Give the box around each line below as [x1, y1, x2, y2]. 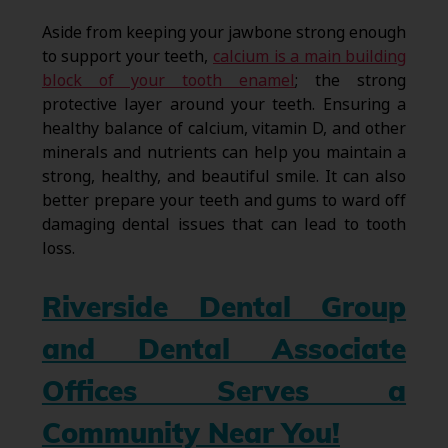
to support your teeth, [41, 44, 213, 68]
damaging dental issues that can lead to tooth [41, 212, 407, 236]
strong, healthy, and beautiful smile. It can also [41, 164, 407, 188]
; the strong [295, 68, 407, 92]
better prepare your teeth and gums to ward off [41, 188, 407, 212]
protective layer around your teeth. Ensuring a [41, 92, 407, 116]
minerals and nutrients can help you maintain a [41, 140, 407, 164]
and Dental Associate [41, 337, 407, 366]
